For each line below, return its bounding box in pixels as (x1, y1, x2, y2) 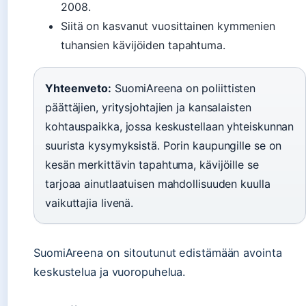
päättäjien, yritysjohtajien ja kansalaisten (45, 100, 251, 114)
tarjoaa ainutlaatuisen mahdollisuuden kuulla (45, 176, 270, 191)
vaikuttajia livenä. (45, 195, 134, 210)
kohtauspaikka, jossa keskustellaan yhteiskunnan (45, 119, 294, 133)
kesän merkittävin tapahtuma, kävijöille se (45, 157, 259, 171)
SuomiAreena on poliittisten (111, 81, 256, 95)
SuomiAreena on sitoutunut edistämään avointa (33, 245, 282, 260)
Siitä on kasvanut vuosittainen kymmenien (61, 18, 275, 33)
